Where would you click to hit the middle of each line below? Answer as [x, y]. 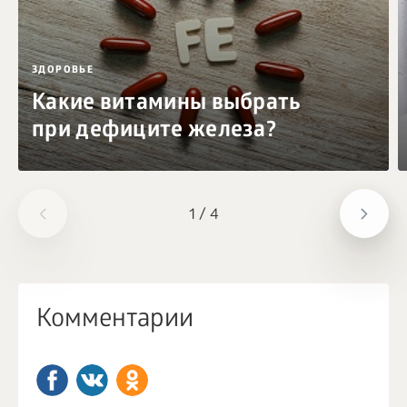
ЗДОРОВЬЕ [63, 70]
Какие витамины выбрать [167, 104]
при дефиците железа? [154, 132]
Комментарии [115, 321]
